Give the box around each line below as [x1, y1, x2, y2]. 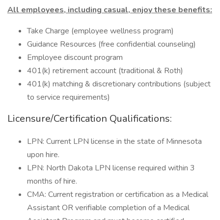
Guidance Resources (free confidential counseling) [27, 39, 196, 50]
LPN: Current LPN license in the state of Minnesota [27, 136, 202, 147]
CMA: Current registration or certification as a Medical [27, 189, 208, 200]
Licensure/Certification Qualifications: [7, 112, 172, 125]
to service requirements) [27, 92, 110, 103]
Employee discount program [27, 52, 123, 63]
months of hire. [27, 176, 77, 187]
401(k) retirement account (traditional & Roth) [27, 65, 183, 76]
